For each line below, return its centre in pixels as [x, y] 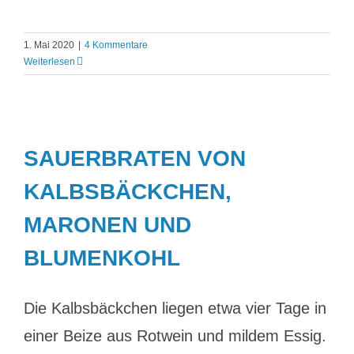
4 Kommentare [116, 45]
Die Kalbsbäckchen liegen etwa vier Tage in [175, 308]
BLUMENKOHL [102, 258]
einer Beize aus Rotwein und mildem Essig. [175, 336]
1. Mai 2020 [49, 45]
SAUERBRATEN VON [135, 158]
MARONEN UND [107, 225]
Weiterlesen [49, 62]
